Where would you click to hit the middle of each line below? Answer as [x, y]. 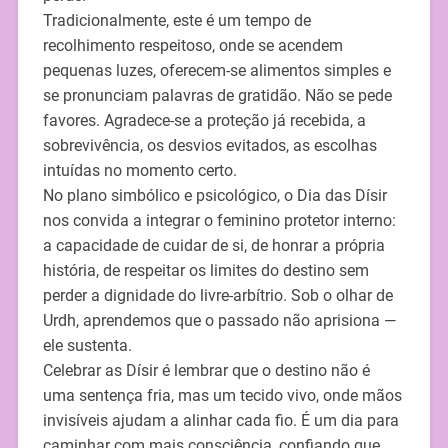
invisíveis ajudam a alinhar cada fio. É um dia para [220, 421]
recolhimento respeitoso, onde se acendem [192, 46]
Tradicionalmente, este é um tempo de [176, 21]
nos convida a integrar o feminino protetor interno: [219, 221]
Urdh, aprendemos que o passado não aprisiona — [219, 321]
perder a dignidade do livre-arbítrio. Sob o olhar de [217, 296]
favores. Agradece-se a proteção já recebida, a [204, 121]
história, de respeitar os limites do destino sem [205, 271]
